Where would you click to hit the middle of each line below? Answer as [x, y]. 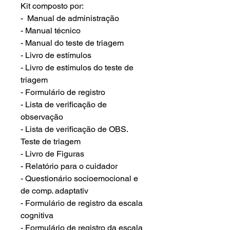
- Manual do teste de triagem [72, 43]
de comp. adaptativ [54, 191]
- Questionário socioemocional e [79, 178]
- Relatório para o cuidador [69, 166]
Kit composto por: [52, 6]
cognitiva [37, 215]
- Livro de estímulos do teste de [77, 68]
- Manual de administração [70, 18]
